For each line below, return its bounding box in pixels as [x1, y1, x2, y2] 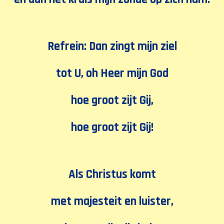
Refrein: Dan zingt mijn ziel [47, 38, 177, 54]
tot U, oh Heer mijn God [55, 65, 168, 81]
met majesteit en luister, [50, 193, 173, 209]
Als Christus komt [68, 166, 156, 182]
